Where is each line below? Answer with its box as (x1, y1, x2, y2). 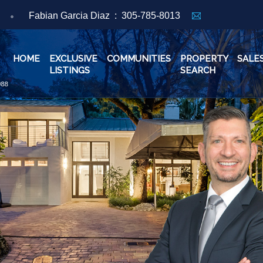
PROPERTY (180, 53, 228, 64)
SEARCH (180, 65, 215, 76)
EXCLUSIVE (49, 53, 97, 64)
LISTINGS (49, 65, 90, 76)
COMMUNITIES (107, 53, 171, 64)
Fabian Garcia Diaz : (26, 11, 122, 21)
